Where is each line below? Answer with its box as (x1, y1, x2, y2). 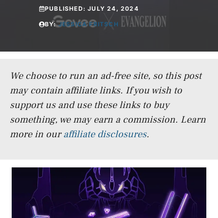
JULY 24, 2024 (88, 5, 139, 12)
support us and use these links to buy (10, 99, 169, 111)
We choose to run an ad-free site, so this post (10, 70, 201, 82)
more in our (10, 128, 63, 141)
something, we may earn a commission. (10, 113, 178, 126)
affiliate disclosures (63, 128, 146, 141)
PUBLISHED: (45, 5, 88, 12)
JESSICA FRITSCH (58, 20, 119, 28)
